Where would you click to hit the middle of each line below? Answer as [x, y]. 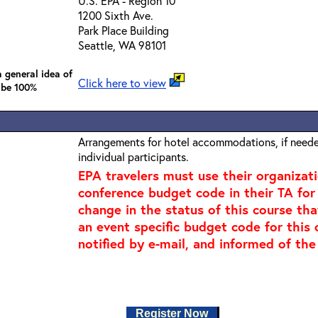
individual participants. [133, 157]
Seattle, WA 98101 [122, 45]
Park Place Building [124, 30]
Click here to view [122, 83]
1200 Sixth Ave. [116, 15]
